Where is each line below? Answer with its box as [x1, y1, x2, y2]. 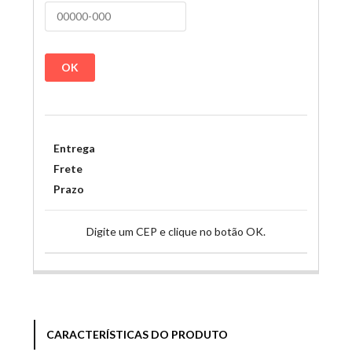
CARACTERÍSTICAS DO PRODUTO [46, 327, 228, 341]
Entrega [53, 141, 95, 156]
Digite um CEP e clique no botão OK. [86, 225, 266, 239]
